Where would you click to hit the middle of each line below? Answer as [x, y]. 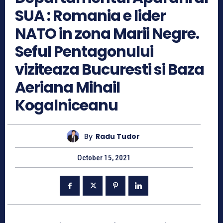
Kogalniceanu [66, 106]
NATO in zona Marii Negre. [107, 34]
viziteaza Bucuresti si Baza [110, 70]
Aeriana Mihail [67, 88]
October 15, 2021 [104, 158]
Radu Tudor [118, 136]
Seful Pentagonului [84, 52]
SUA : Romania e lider [90, 16]
